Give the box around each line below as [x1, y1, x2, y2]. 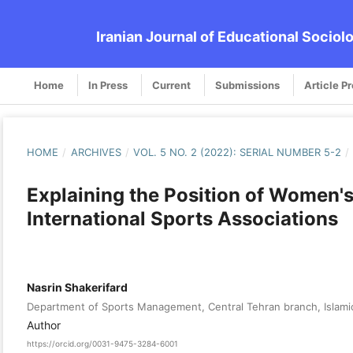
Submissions [215, 78, 280, 91]
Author [27, 318, 61, 332]
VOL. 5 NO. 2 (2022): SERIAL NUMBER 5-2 [133, 145, 342, 158]
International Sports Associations [27, 206, 338, 230]
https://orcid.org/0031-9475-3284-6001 [27, 339, 178, 349]
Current [152, 78, 191, 91]
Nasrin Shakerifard [27, 280, 128, 294]
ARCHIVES [70, 145, 121, 158]
